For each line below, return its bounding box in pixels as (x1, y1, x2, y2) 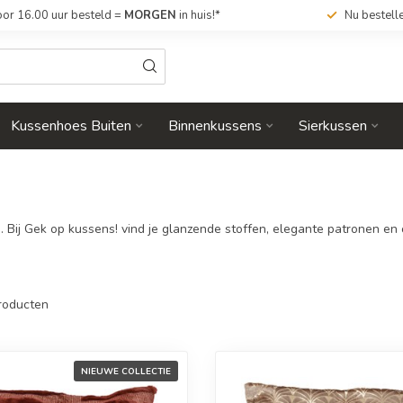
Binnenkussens (168, 116, 262, 136)
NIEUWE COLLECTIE (81, 364, 171, 377)
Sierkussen (299, 116, 367, 136)
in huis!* (175, 7, 220, 23)
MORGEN (123, 7, 176, 23)
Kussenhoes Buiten (11, 116, 131, 136)
